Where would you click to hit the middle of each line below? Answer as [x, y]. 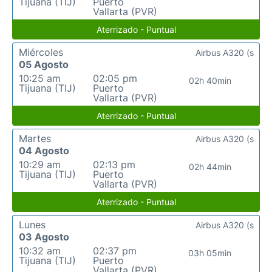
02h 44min [210, 167]
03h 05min [210, 253]
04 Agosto [44, 151]
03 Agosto [44, 237]
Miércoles [41, 53]
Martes [35, 139]
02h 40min [210, 81]
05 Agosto [44, 65]
